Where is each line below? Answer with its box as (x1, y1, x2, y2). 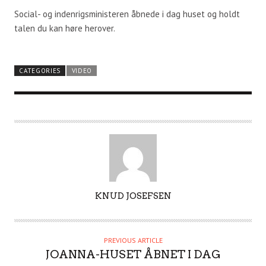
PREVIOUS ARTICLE (103, 235, 163, 245)
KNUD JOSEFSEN (94, 190, 172, 201)
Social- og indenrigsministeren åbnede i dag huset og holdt (14, 8, 240, 20)
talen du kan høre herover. (14, 22, 115, 34)
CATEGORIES (19, 66, 61, 75)
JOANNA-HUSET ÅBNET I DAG (45, 247, 221, 261)
